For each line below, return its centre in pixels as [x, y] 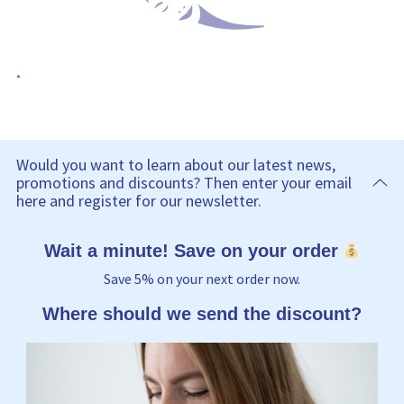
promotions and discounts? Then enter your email [184, 182]
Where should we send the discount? [202, 313]
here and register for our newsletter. [139, 200]
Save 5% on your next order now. [202, 278]
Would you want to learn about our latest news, [176, 164]
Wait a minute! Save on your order [193, 250]
